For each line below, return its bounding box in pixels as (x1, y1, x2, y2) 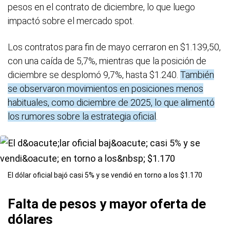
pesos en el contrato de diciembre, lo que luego (8, 2, 195, 12)
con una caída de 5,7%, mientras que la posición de (8, 55, 206, 66)
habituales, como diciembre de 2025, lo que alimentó (8, 97, 215, 108)
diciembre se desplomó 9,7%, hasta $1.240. (8, 69, 180, 80)
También (180, 69, 214, 80)
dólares (8, 212, 53, 227)
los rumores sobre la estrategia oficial (8, 111, 156, 122)
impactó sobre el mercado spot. (8, 15, 134, 26)
